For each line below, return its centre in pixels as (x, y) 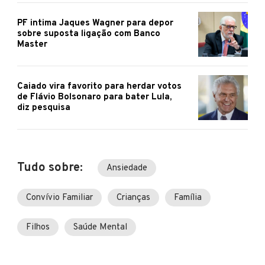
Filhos (38, 227)
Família (188, 198)
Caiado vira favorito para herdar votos (99, 86)
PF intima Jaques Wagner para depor (95, 23)
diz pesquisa (44, 108)
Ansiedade (127, 168)
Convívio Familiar (59, 198)
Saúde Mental (100, 227)
